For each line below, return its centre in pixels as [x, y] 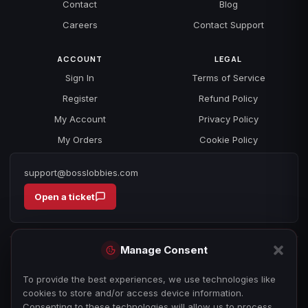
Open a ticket [65, 196]
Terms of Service [228, 77]
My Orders [80, 139]
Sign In [80, 77]
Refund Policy [228, 98]
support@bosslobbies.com [81, 172]
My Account [80, 119]
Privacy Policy [228, 119]
